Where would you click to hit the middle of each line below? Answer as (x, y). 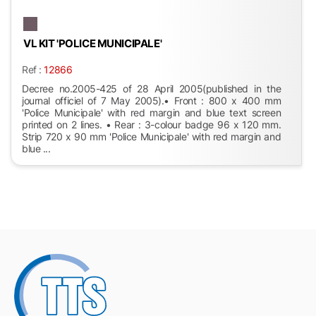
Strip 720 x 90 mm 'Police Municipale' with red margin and (152, 137)
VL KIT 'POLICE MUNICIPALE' (93, 44)
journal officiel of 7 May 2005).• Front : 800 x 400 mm (152, 101)
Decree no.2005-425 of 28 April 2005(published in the (152, 89)
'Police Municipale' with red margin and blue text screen (152, 113)
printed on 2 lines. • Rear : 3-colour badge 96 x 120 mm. (152, 125)
